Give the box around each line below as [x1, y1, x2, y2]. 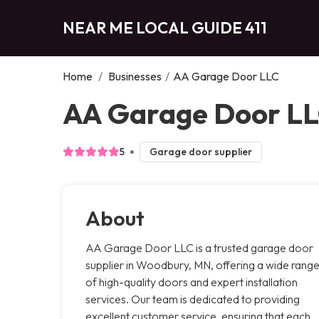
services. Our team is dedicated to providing [85, 291, 300, 306]
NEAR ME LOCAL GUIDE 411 [63, 17, 267, 38]
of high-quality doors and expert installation [85, 274, 298, 289]
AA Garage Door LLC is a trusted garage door [85, 240, 313, 255]
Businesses [108, 68, 162, 83]
